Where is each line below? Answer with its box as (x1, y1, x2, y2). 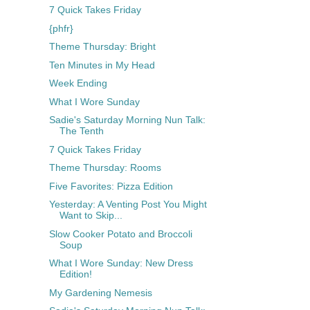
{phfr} (48, 22, 73, 34)
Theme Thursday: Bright (48, 41, 156, 53)
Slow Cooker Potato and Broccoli (48, 228, 192, 239)
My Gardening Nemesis (48, 286, 152, 298)
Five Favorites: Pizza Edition (48, 180, 173, 192)
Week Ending (48, 77, 107, 89)
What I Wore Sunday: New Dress (48, 257, 193, 269)
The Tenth (59, 125, 104, 137)
